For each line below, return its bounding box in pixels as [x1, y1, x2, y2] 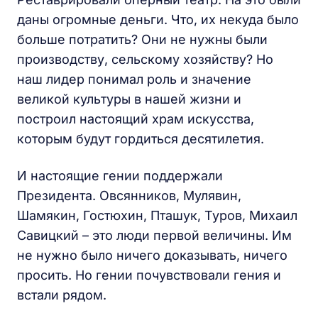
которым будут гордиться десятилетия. [17, 131, 264, 146]
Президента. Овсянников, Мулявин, [17, 187, 241, 203]
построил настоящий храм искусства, [17, 111, 254, 126]
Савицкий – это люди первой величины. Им [17, 227, 292, 243]
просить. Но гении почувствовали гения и [17, 267, 281, 283]
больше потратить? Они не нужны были [17, 31, 268, 47]
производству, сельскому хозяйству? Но [17, 51, 273, 67]
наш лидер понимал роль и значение [17, 71, 251, 87]
